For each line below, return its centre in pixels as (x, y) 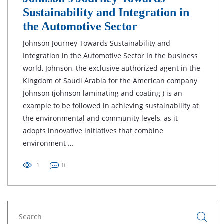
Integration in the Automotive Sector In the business (110, 56)
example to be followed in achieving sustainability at (111, 106)
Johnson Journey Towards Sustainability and (97, 43)
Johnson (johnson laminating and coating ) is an (103, 93)
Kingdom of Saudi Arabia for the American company (110, 81)
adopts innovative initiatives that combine (93, 131)
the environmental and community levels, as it (100, 118)
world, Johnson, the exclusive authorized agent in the (112, 68)
